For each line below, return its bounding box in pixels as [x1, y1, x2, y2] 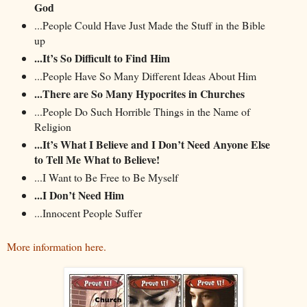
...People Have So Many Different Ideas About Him [34, 69, 256, 84]
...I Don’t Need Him [34, 187, 124, 204]
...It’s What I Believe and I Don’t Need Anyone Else [34, 136, 270, 153]
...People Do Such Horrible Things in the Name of [34, 104, 250, 119]
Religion [34, 119, 71, 134]
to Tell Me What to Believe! [34, 151, 160, 168]
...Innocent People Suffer [34, 206, 142, 221]
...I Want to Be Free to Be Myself [34, 170, 178, 185]
